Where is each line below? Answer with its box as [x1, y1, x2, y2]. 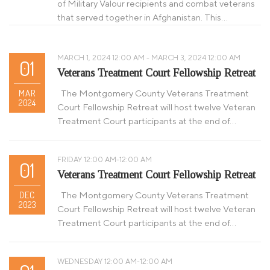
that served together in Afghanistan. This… [57, 12, 228, 22]
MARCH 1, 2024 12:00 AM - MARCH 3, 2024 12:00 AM [57, 54, 240, 62]
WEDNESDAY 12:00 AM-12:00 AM [57, 257, 172, 266]
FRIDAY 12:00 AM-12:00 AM [57, 155, 152, 164]
